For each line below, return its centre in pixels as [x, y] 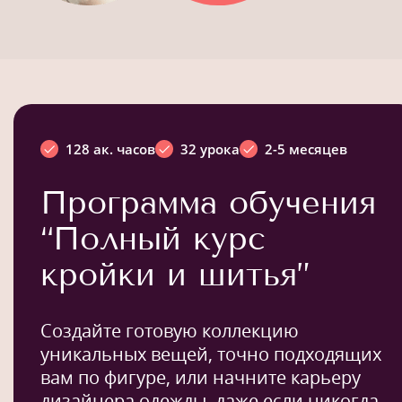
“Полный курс [153, 239]
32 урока [210, 149]
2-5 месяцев [306, 149]
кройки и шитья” [175, 275]
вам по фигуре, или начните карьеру [201, 378]
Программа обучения [208, 203]
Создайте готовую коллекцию [170, 331]
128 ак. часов [110, 149]
